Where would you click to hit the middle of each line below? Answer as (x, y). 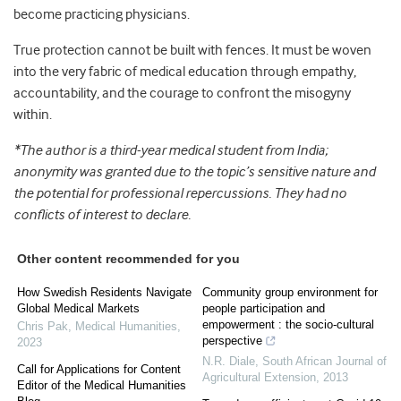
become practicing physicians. (102, 14)
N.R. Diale (229, 361)
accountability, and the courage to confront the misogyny (182, 93)
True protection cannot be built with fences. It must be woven (192, 50)
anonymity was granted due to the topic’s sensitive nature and (194, 172)
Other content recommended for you (128, 259)
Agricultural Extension (259, 377)
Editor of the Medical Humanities (102, 385)
